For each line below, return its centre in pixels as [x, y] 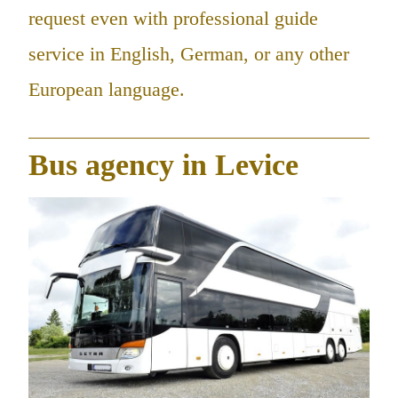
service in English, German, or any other [189, 54]
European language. [107, 90]
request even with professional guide [173, 19]
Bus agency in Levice [163, 164]
